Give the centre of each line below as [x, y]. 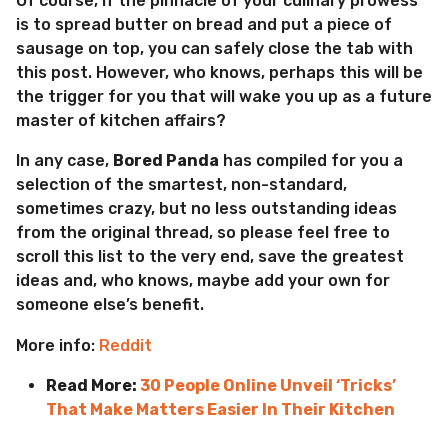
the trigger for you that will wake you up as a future [224, 97]
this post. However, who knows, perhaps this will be [219, 73]
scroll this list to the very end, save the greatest [210, 257]
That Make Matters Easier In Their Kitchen [220, 409]
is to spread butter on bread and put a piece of [204, 25]
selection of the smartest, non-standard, [181, 185]
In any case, [64, 161]
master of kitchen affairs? [125, 121]
